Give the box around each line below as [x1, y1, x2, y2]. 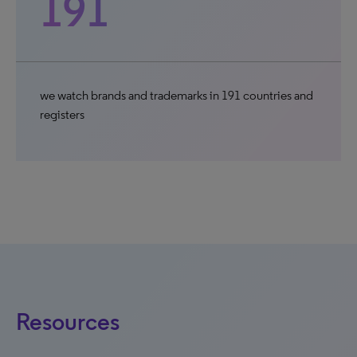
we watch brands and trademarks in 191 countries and [40, 88, 313, 103]
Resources [16, 307, 120, 336]
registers [40, 107, 84, 122]
